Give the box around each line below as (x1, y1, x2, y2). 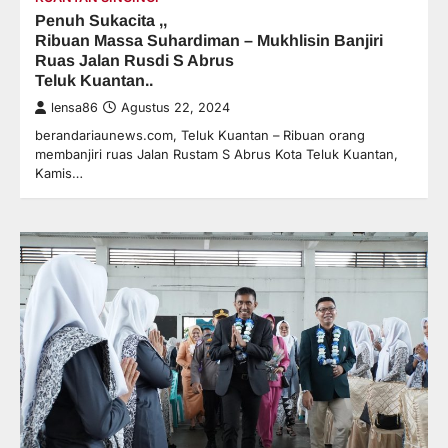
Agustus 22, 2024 (121, 100, 230, 116)
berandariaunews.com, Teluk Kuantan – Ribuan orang (35, 127, 365, 144)
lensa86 (51, 100, 98, 116)
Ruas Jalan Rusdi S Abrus (35, 51, 234, 70)
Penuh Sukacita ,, (35, 11, 167, 30)
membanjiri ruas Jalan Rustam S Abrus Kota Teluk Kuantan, (35, 146, 398, 163)
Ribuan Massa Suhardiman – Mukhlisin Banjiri (35, 31, 383, 50)
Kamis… (35, 165, 83, 182)
